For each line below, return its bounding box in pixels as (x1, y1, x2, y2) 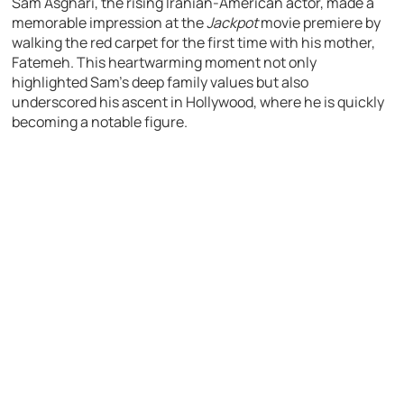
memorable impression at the (12, 12, 207, 32)
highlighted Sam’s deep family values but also (12, 71, 309, 92)
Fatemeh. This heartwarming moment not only (12, 51, 317, 72)
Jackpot (207, 12, 259, 32)
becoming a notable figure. (12, 111, 188, 132)
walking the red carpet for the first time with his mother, (12, 32, 376, 52)
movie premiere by (258, 12, 381, 32)
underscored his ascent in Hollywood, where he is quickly (12, 91, 385, 112)
